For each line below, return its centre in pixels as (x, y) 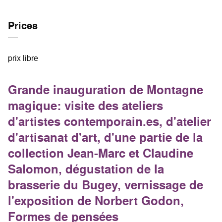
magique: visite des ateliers (85, 106)
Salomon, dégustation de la (86, 169)
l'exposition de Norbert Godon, (96, 201)
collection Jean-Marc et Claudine (101, 153)
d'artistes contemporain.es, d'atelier (110, 121)
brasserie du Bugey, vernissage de (106, 185)
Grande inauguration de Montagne (106, 90)
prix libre (23, 58)
